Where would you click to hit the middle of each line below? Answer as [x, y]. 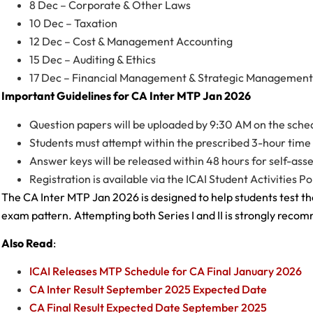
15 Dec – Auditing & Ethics [93, 60]
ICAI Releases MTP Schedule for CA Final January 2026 [166, 271]
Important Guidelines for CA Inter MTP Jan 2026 [126, 96]
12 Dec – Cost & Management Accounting [131, 42]
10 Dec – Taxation [73, 23]
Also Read [27, 243]
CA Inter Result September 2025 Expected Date [148, 290]
